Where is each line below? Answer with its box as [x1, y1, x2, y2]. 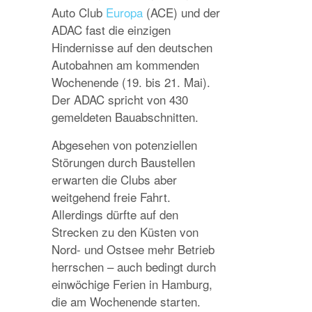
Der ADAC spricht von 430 [52, 91, 188, 108]
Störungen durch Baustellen [52, 153, 195, 171]
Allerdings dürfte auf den [52, 205, 178, 223]
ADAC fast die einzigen [52, 21, 171, 38]
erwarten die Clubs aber [52, 171, 177, 188]
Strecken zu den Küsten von [52, 223, 198, 240]
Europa [106, 3, 143, 21]
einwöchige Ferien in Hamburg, [52, 275, 212, 292]
